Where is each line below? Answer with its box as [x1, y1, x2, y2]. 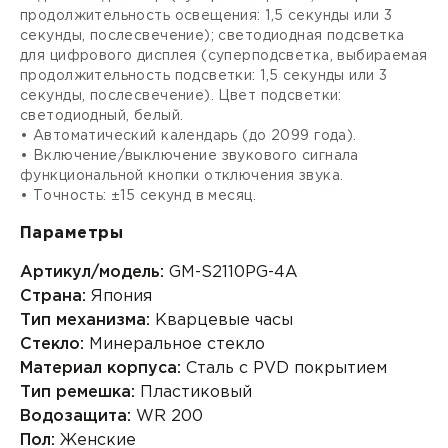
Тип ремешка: [20, 384, 135, 400]
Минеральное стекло [84, 336, 265, 352]
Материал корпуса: [20, 360, 181, 376]
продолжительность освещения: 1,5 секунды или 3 [20, 9, 393, 22]
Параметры [20, 225, 124, 241]
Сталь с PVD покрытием [181, 360, 387, 376]
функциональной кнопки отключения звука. [20, 169, 344, 182]
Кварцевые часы [150, 312, 293, 328]
